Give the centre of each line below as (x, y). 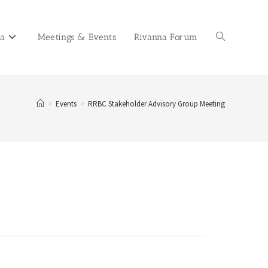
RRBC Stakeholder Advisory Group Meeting (156, 104)
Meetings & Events (77, 37)
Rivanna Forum (166, 37)
